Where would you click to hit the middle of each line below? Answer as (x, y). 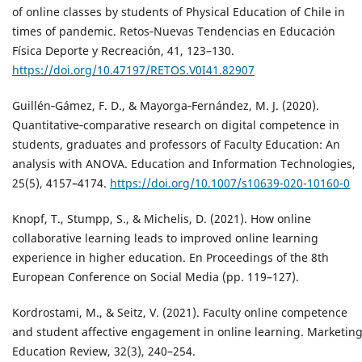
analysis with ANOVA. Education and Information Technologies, (184, 164)
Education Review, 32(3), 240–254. (104, 351)
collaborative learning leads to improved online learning (165, 238)
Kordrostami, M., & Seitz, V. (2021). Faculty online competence (180, 313)
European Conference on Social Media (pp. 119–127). (156, 277)
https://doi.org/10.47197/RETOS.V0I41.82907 (133, 70)
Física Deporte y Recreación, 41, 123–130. (123, 51)
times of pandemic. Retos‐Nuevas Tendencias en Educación (174, 32)
